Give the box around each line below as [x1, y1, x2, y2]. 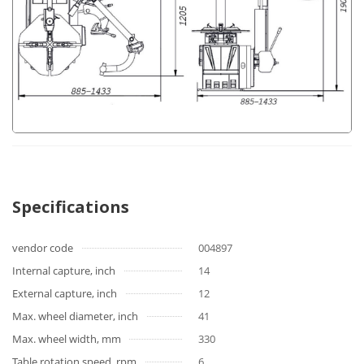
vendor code [12, 240, 73, 256]
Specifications [12, 196, 129, 219]
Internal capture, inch [12, 263, 115, 279]
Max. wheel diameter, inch [12, 309, 138, 324]
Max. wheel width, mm [12, 331, 121, 347]
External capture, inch [12, 286, 117, 301]
